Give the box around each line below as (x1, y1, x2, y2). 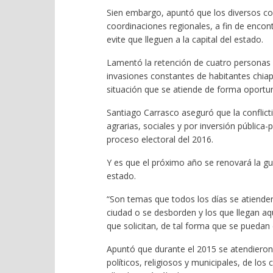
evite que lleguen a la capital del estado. (106, 33, 263, 45)
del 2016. (177, 133, 213, 145)
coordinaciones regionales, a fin (106, 19, 232, 32)
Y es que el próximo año (106, 156, 205, 168)
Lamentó (106, 56, 143, 68)
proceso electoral (106, 133, 178, 145)
